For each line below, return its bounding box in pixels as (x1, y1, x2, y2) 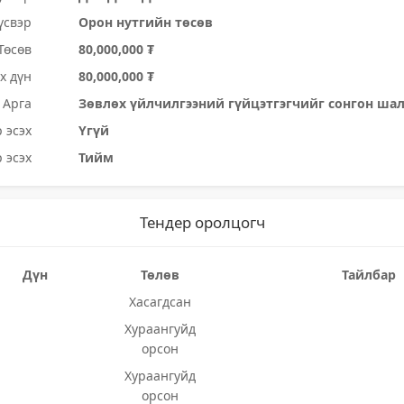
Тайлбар (341, 266, 396, 283)
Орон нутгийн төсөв (78, 14, 214, 31)
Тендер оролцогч (139, 212, 265, 233)
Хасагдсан (129, 293, 192, 310)
